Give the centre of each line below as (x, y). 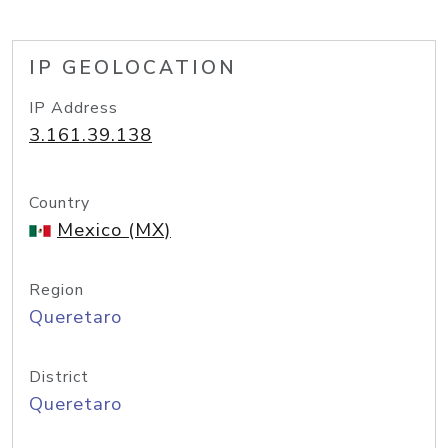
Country (59, 203)
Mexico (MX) (114, 230)
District (59, 377)
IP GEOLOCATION (133, 68)
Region (56, 290)
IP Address (73, 108)
